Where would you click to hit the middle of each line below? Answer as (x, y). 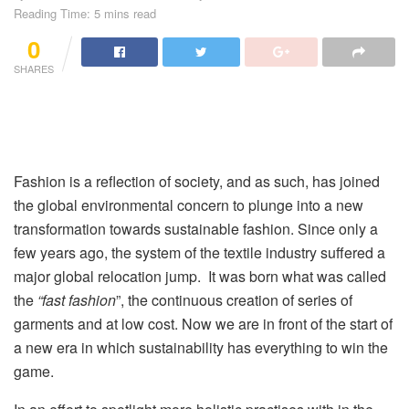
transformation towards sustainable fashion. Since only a (196, 228)
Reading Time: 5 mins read (85, 13)
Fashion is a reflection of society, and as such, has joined (197, 181)
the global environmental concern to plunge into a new (189, 204)
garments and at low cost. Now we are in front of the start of (203, 323)
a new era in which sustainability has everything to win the (201, 347)
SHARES (34, 68)
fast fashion (79, 299)
